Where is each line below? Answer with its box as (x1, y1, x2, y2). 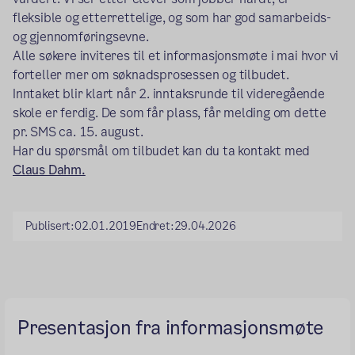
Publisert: (25, 217, 74, 234)
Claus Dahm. (13, 160, 86, 179)
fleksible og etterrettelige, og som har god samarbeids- (13, 8, 331, 27)
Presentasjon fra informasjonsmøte (17, 314, 323, 341)
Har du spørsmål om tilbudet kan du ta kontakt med (13, 141, 311, 160)
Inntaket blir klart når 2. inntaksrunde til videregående (13, 84, 325, 103)
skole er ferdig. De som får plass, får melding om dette (13, 103, 326, 122)
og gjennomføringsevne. (13, 27, 149, 46)
